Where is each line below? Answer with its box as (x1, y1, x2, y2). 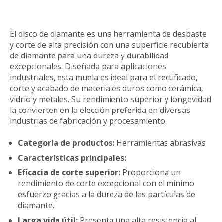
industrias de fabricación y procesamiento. (10, 115, 166, 126)
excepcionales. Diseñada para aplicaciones (10, 61, 166, 72)
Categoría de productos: (18, 137, 114, 149)
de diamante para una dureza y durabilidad (10, 50, 168, 61)
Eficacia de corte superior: (18, 167, 122, 178)
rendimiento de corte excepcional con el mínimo (18, 178, 194, 189)
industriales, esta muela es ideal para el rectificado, (10, 72, 198, 83)
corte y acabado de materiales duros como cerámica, (10, 83, 203, 94)
